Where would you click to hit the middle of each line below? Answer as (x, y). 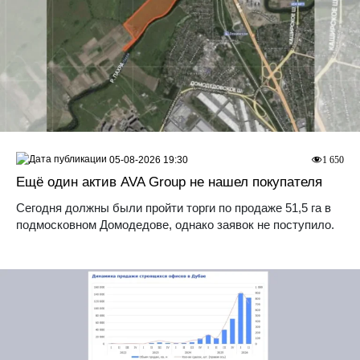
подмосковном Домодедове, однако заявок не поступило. (175, 225)
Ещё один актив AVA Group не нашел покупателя (169, 182)
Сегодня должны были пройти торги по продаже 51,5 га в (174, 208)
